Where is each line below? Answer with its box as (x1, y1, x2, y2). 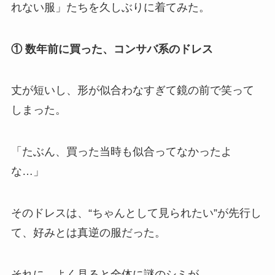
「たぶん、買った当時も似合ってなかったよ (10, 145, 232, 158)
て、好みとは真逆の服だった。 (10, 227, 166, 239)
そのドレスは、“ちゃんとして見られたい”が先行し (10, 207, 261, 219)
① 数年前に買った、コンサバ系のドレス (10, 42, 213, 55)
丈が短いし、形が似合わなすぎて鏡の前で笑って (10, 84, 254, 97)
